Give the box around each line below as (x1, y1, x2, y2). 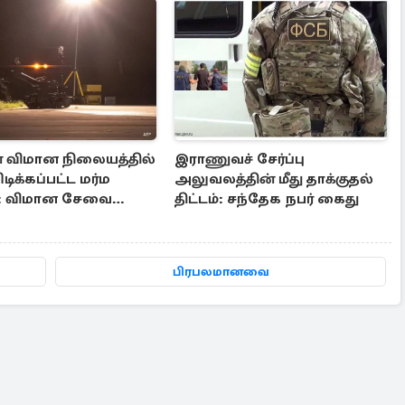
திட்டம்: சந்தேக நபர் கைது (174, 189, 360, 208)
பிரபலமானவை (172, 263, 269, 279)
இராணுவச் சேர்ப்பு (174, 149, 306, 168)
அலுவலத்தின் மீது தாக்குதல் (174, 169, 374, 188)
